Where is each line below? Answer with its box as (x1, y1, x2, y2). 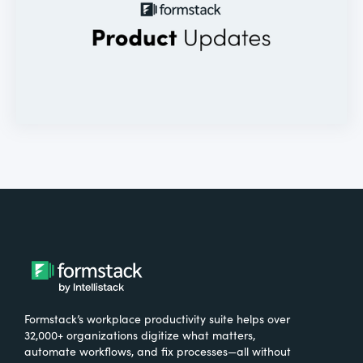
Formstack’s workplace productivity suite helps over (24, 310, 290, 327)
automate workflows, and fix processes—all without (24, 343, 291, 360)
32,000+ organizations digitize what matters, (24, 327, 255, 344)
